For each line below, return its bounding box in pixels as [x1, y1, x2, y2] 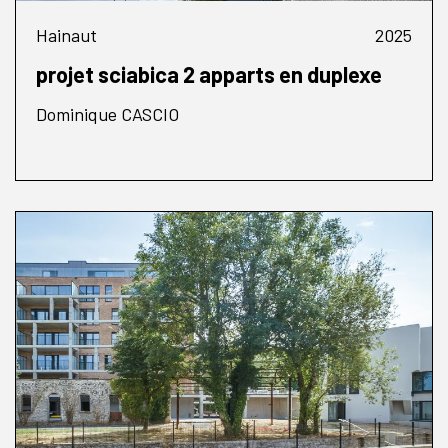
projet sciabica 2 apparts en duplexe [36, 61, 382, 88]
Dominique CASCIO [36, 103, 179, 126]
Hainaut [36, 24, 97, 47]
